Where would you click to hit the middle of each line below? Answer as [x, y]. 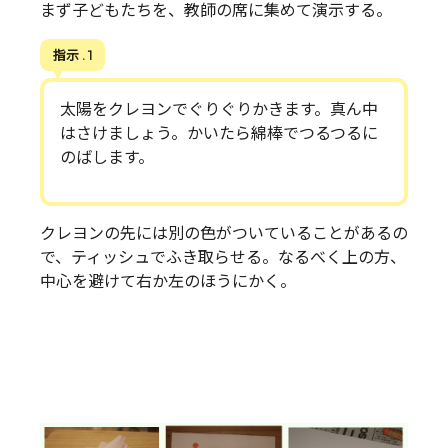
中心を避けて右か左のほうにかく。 [168, 281]
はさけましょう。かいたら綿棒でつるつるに [219, 133]
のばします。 [107, 157]
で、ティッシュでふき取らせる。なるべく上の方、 [223, 257]
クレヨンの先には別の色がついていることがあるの [224, 233]
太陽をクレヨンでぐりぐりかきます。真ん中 [219, 109]
